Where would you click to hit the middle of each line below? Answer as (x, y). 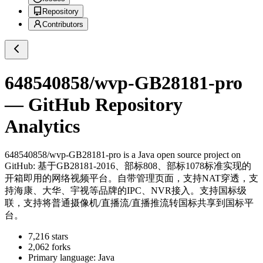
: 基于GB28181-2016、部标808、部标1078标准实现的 (142, 166)
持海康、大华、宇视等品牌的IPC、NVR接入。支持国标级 (126, 191)
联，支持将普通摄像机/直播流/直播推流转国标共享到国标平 (129, 203)
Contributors (63, 25)
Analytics (42, 126)
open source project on (198, 155)
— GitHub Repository (94, 104)
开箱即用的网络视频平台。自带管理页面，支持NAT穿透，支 (131, 178)
